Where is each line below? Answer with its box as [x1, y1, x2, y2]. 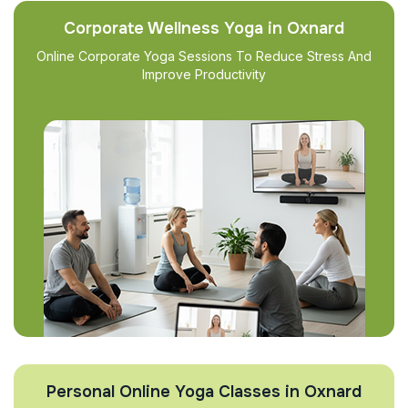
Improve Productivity [142, 66, 266, 82]
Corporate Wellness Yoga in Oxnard [64, 18, 344, 38]
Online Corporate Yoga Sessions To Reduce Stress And [36, 48, 372, 64]
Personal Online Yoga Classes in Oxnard [46, 382, 362, 402]
